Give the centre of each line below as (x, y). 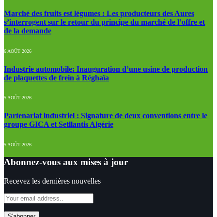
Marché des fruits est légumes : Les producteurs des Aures (99, 14)
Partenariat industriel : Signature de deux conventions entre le (106, 116)
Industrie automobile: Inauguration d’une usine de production (106, 69)
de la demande (28, 31)
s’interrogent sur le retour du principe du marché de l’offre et (104, 22)
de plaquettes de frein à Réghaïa (56, 77)
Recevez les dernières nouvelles (52, 181)
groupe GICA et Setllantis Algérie (59, 124)
